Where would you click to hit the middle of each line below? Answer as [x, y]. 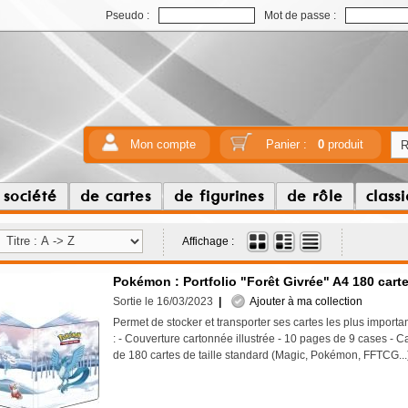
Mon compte [163, 144]
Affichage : [208, 241]
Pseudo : [127, 15]
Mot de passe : [300, 15]
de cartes [116, 196]
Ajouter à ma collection [304, 301]
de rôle [315, 196]
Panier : [291, 144]
